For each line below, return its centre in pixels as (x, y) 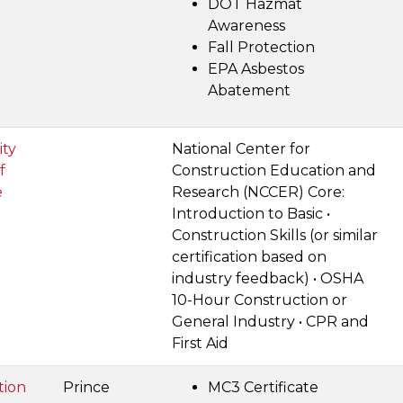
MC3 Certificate (263, 387)
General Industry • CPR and (270, 322)
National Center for (241, 149)
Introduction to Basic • (251, 214)
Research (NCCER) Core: (258, 192)
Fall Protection (261, 47)
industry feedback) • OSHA (268, 278)
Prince (86, 387)
